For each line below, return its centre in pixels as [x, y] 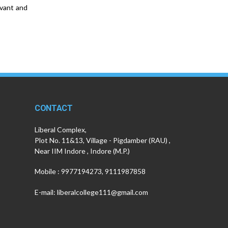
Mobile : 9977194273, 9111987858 [90, 172]
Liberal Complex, [61, 130]
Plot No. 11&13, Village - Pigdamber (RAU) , [103, 140]
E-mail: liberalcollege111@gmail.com [91, 192]
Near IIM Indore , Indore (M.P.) [82, 151]
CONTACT [54, 108]
